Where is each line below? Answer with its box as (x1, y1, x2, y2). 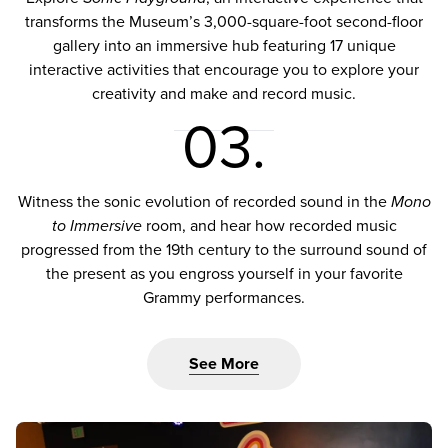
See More (189, 353, 259, 374)
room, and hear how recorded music (141, 215, 397, 236)
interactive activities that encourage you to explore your (29, 59, 419, 80)
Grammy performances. (143, 287, 305, 308)
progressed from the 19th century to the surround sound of (21, 239, 427, 260)
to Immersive (51, 215, 142, 236)
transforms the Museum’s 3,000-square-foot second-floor (25, 11, 423, 32)
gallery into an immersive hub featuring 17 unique (52, 35, 396, 56)
